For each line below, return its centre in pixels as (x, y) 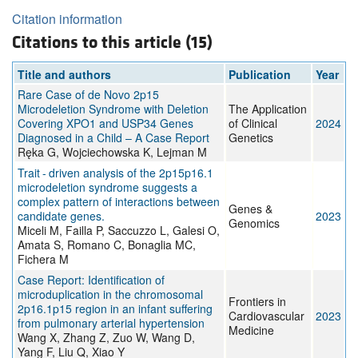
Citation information (67, 19)
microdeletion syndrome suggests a (107, 187)
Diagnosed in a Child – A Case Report (113, 138)
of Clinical (253, 123)
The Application (268, 109)
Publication (260, 75)
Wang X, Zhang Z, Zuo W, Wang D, (106, 338)
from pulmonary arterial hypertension (111, 323)
